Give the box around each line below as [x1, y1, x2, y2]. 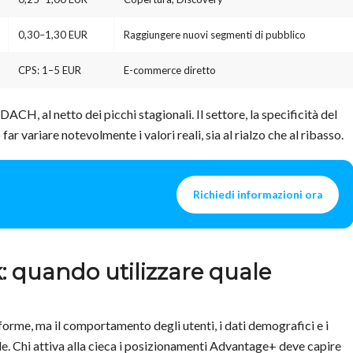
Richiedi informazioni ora [193, 188, 323, 201]
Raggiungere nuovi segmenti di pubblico [124, 28, 306, 42]
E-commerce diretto [124, 64, 216, 77]
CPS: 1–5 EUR [18, 64, 81, 77]
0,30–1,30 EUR [18, 28, 87, 42]
